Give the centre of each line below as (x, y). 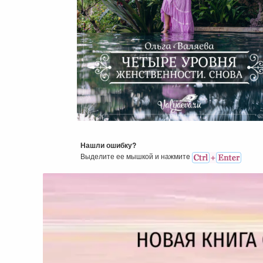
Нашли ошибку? (108, 145)
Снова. (179, 114)
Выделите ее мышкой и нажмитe (136, 156)
